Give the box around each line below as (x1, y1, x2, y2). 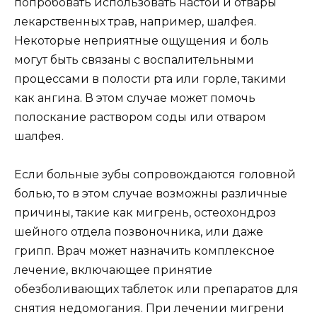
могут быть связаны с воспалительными (14, 52, 254, 67)
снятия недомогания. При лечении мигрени (14, 301, 284, 316)
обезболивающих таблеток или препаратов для (14, 282, 299, 296)
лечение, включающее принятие (14, 263, 212, 277)
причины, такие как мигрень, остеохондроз (14, 206, 276, 220)
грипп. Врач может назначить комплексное (14, 244, 275, 258)
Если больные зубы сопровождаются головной (14, 168, 296, 182)
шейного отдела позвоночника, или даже (14, 225, 263, 239)
